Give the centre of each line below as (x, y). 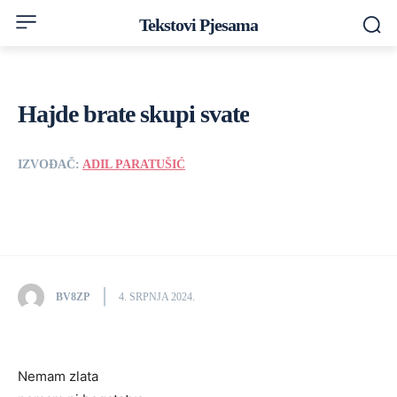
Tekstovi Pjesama (198, 25)
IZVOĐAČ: (50, 164)
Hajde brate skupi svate (133, 114)
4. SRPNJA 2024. (157, 297)
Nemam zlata (58, 377)
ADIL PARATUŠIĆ (134, 164)
